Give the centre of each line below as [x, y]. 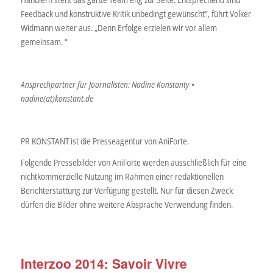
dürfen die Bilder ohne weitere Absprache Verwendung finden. [126, 204]
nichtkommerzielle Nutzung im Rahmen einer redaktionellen [122, 176]
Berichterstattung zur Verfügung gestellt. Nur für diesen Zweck [126, 190]
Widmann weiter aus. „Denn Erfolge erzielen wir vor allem [119, 28]
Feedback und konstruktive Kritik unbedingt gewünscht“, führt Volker [136, 14]
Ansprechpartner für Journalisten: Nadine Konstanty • [107, 85]
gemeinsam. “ [44, 42]
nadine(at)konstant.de [57, 99]
